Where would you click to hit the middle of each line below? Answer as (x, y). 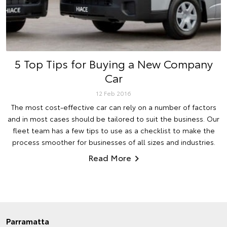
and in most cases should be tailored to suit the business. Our (113, 119)
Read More (110, 158)
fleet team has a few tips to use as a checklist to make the (113, 130)
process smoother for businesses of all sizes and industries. (113, 142)
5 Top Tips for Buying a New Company (113, 64)
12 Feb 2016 (113, 93)
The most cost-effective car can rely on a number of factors (113, 107)
